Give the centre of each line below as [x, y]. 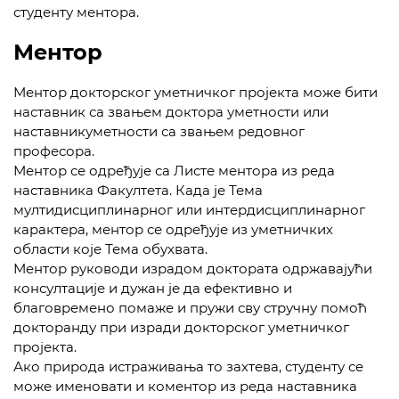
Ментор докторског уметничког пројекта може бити [195, 92]
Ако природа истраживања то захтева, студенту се [188, 366]
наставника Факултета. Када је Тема [138, 190]
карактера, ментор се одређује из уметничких [173, 229]
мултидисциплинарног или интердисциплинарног [189, 210]
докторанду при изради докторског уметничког [181, 327]
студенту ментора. [76, 12]
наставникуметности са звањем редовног [159, 131]
